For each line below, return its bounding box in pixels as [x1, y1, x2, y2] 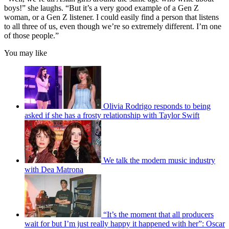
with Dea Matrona [25, 165, 83, 174]
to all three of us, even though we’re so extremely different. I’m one [4, 21, 221, 31]
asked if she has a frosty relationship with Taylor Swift [25, 110, 199, 120]
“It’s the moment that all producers [103, 210, 214, 219]
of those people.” [4, 31, 59, 40]
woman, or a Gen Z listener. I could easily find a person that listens [4, 12, 219, 21]
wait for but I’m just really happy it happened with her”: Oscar [25, 219, 225, 228]
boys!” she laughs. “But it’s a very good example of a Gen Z [4, 3, 199, 12]
